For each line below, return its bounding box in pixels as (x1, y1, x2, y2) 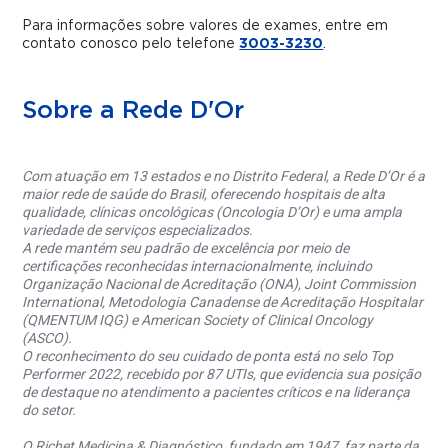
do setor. (22, 402, 77, 419)
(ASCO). (22, 330, 73, 347)
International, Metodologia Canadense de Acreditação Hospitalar (22, 294, 424, 311)
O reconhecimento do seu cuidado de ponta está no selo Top (22, 348, 394, 365)
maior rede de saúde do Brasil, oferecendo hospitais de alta (22, 186, 386, 203)
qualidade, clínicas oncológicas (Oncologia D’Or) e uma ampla (22, 204, 403, 221)
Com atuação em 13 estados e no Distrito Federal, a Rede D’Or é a (22, 168, 426, 185)
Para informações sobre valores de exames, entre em (22, 19, 389, 33)
